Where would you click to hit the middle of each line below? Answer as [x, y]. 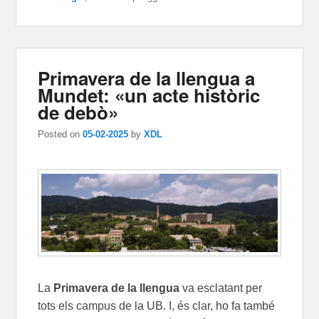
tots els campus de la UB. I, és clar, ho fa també [157, 306]
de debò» [78, 113]
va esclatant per [221, 288]
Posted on [61, 135]
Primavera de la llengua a [147, 78]
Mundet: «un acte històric [149, 95]
